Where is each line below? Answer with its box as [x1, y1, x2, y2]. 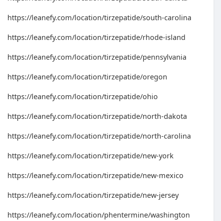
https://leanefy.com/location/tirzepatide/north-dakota [7, 111, 187, 121]
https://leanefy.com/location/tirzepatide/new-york [7, 150, 174, 160]
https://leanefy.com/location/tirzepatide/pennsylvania [7, 52, 186, 62]
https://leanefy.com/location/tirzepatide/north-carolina [7, 131, 191, 141]
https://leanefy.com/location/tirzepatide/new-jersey [7, 190, 179, 200]
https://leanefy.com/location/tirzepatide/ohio [7, 91, 158, 101]
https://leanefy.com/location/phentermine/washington [7, 210, 190, 220]
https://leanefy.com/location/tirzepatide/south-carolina [7, 12, 191, 22]
